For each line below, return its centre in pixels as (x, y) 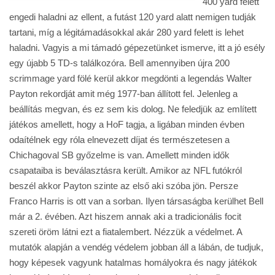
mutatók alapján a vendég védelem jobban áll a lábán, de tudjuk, (136, 247)
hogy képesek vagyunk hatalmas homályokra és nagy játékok (133, 262)
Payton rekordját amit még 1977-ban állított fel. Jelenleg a (123, 94)
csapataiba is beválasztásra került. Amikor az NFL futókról (126, 170)
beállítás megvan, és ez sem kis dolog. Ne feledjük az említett (133, 109)
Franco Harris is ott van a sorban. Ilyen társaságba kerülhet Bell (136, 201)
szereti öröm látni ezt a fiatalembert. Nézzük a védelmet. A (126, 232)
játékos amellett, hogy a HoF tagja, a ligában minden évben (127, 124)
